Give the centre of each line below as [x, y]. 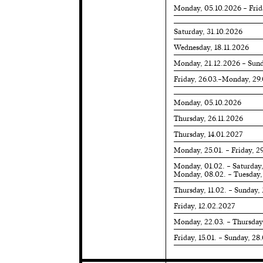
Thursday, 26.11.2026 [208, 118]
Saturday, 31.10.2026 [208, 31]
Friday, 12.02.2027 [204, 206]
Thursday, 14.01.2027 [208, 134]
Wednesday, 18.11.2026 [211, 47]
